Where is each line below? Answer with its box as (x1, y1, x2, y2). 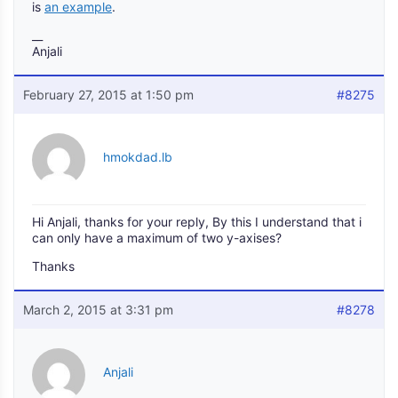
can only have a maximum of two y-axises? (32, 230, 282, 245)
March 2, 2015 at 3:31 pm (23, 302, 173, 317)
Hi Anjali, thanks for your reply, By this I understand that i (32, 214, 362, 229)
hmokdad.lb (103, 149, 172, 164)
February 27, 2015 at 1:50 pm (23, 87, 194, 102)
